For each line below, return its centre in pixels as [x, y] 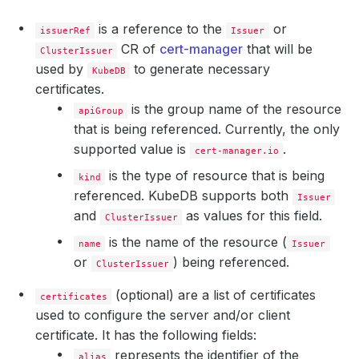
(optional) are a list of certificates [214, 295]
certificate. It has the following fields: [146, 335]
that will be [278, 49]
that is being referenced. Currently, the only [207, 129]
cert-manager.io [236, 151]
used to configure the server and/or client [163, 315]
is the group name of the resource [235, 109]
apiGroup [101, 111]
